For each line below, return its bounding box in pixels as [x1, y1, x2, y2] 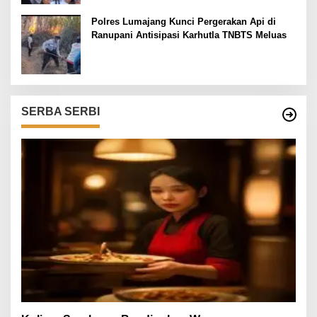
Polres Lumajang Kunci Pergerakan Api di [91, 16, 276, 28]
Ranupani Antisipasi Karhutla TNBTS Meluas [91, 30, 287, 41]
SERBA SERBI [21, 105, 100, 118]
